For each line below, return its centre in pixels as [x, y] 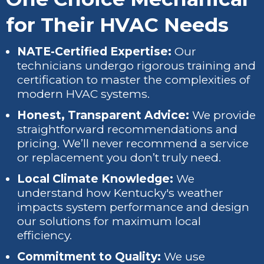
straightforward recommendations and [128, 129]
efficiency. [45, 235]
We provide [223, 115]
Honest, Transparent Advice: [103, 115]
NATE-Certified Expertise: [95, 51]
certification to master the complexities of [134, 80]
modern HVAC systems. [84, 94]
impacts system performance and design [133, 207]
